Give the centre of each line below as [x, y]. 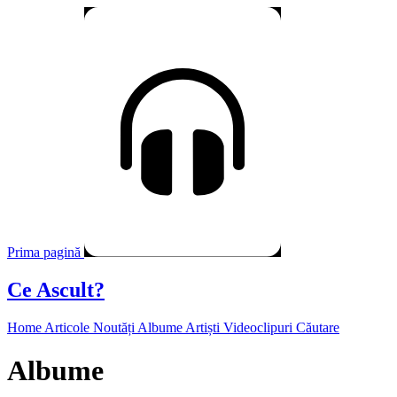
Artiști [204, 327]
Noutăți [115, 327]
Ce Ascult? [56, 289]
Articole [69, 327]
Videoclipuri [260, 327]
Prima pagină [44, 252]
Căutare [318, 327]
